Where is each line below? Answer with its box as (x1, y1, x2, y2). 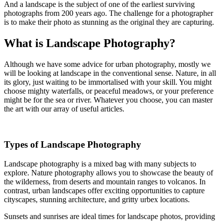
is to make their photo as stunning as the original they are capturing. (4, 17, 216, 26)
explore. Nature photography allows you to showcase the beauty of (4, 168, 213, 177)
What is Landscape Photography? (4, 36, 175, 50)
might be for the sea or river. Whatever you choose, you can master (4, 95, 213, 104)
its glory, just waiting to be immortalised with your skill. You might (4, 77, 212, 86)
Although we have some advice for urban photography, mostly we (4, 59, 211, 68)
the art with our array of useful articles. (4, 104, 124, 113)
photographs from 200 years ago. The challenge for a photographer (4, 8, 213, 17)
